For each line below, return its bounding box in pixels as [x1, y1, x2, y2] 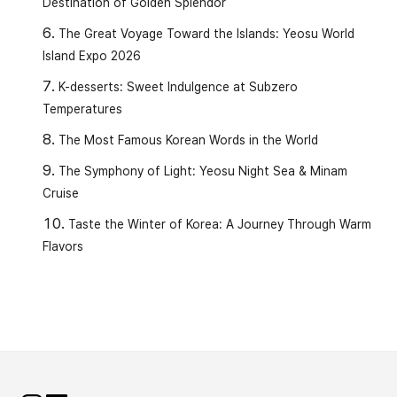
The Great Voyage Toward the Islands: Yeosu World [58, 27, 354, 42]
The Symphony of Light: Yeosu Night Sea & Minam [58, 164, 347, 179]
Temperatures [43, 102, 122, 117]
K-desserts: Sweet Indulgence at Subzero [58, 80, 298, 95]
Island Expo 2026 [43, 49, 141, 64]
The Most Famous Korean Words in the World [58, 133, 318, 148]
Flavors [43, 239, 83, 254]
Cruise [43, 186, 79, 201]
